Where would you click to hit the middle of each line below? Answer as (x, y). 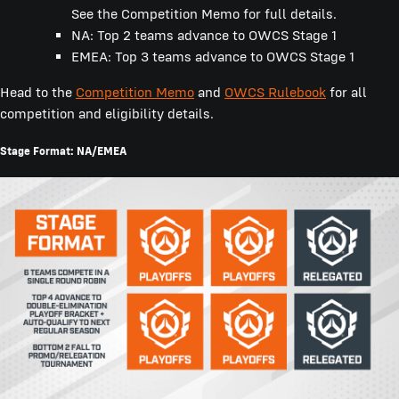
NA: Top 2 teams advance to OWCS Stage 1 (204, 35)
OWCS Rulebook (275, 92)
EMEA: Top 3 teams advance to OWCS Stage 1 (213, 56)
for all (346, 92)
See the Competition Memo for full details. (204, 13)
